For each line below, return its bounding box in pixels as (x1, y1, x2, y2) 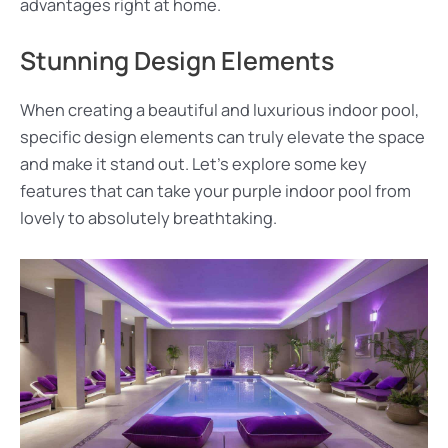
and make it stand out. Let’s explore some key (20, 153, 367, 176)
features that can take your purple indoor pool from (20, 180, 411, 203)
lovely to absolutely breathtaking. (20, 207, 277, 230)
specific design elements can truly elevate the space (20, 126, 425, 149)
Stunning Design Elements (20, 43, 334, 79)
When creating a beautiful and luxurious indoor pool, (20, 99, 419, 122)
